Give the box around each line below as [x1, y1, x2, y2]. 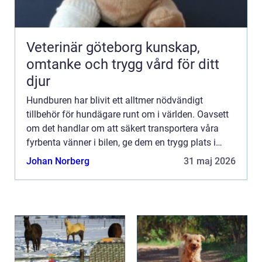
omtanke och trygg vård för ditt [26, 56, 219, 73]
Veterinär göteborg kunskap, [26, 39, 146, 56]
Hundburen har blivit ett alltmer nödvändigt [26, 95, 203, 106]
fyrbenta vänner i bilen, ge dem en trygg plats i [26, 137, 216, 149]
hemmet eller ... [26, 151, 89, 163]
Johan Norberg [26, 156, 89, 167]
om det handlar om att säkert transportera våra [26, 123, 219, 135]
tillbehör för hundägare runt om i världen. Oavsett [26, 109, 229, 120]
